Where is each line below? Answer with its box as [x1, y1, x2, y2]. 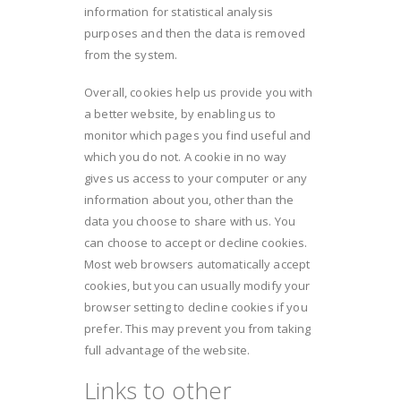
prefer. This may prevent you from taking [84, 320, 311, 337]
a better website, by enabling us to [84, 106, 276, 123]
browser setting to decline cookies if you [84, 299, 308, 316]
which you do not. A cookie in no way [84, 149, 287, 166]
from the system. [84, 46, 178, 63]
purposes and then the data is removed [84, 24, 306, 41]
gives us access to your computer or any [84, 170, 308, 187]
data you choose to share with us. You [84, 213, 296, 230]
